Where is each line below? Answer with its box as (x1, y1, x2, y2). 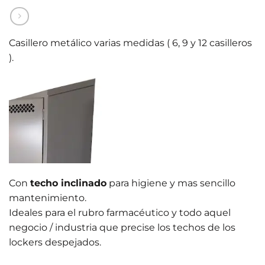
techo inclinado (30, 177, 106, 189)
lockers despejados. (9, 237, 101, 248)
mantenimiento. (9, 192, 86, 204)
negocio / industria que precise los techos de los (9, 222, 235, 234)
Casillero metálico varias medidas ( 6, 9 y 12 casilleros (9, 37, 252, 49)
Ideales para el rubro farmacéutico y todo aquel (9, 207, 231, 219)
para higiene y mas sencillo (106, 177, 235, 189)
